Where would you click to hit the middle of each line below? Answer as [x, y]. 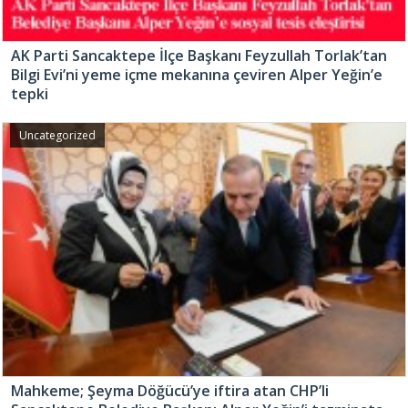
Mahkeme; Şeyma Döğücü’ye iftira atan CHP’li [170, 390]
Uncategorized [57, 136]
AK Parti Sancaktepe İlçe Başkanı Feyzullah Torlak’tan [199, 56]
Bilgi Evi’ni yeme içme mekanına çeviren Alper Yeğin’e [197, 75]
